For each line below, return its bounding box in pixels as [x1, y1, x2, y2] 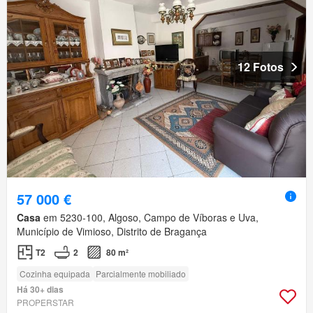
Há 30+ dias [17, 283, 64, 296]
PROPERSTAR [17, 296, 74, 309]
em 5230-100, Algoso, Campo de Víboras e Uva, [41, 210, 259, 225]
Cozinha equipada [20, 268, 90, 280]
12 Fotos [238, 59, 284, 75]
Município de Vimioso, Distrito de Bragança [17, 224, 207, 239]
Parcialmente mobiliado [96, 268, 186, 280]
